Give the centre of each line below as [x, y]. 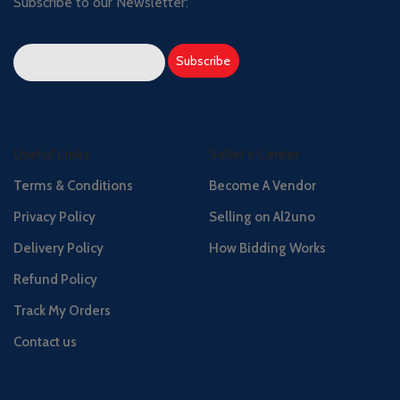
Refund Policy [56, 279]
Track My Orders [62, 310]
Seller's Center [254, 154]
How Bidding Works [267, 248]
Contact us [46, 342]
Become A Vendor [262, 185]
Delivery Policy [59, 248]
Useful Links [52, 154]
